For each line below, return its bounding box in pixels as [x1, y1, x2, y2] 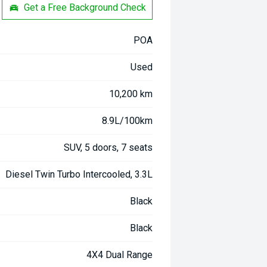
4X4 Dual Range [86, 249, 153, 260]
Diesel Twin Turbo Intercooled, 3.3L [5, 169, 153, 180]
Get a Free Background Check [24, 1, 147, 13]
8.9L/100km [102, 115, 153, 126]
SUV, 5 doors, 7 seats [64, 142, 153, 153]
